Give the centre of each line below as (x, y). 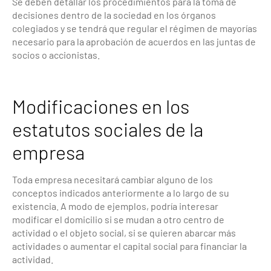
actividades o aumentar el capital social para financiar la (129, 246)
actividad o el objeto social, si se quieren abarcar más (124, 232)
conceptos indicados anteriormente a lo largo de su (121, 192)
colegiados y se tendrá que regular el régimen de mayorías (135, 28)
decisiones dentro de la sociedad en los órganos (114, 15)
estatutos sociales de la (108, 129)
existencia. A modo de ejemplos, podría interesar (115, 206)
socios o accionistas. (56, 54)
